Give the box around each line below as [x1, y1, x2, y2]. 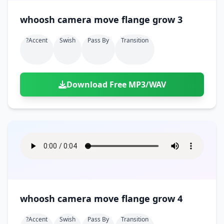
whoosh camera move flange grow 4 [152, 192, 182, 204]
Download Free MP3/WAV [66, 79, 166, 90]
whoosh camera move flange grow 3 [152, 13, 182, 25]
